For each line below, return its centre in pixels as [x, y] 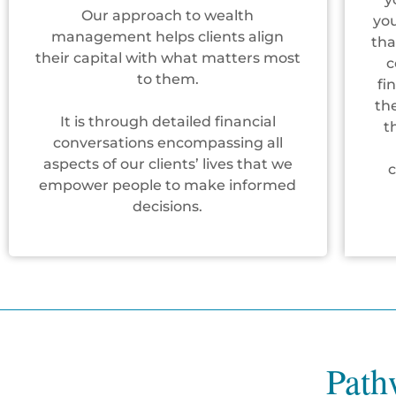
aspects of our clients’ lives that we [168, 164]
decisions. [168, 207]
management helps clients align [168, 37]
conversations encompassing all [168, 143]
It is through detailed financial [168, 122]
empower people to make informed [168, 186]
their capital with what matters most [168, 58]
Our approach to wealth [168, 16]
